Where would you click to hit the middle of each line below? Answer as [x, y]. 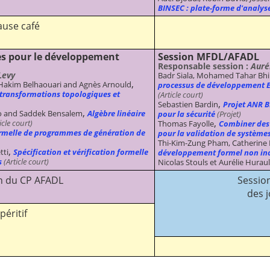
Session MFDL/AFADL [209, 56]
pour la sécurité [187, 114]
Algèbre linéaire [116, 113]
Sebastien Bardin [188, 104]
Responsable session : [204, 66]
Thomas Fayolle [186, 123]
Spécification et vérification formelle [81, 152]
